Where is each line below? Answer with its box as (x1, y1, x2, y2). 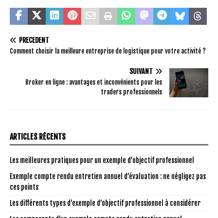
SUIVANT (129, 67, 153, 75)
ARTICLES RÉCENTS (10, 131, 66, 142)
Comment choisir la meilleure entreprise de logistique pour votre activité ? (10, 47, 206, 55)
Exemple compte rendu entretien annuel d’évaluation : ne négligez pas (10, 172, 206, 181)
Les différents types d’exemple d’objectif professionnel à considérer (10, 199, 200, 207)
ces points (10, 182, 38, 191)
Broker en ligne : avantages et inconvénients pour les (25, 78, 162, 86)
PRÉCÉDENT (19, 36, 49, 44)
